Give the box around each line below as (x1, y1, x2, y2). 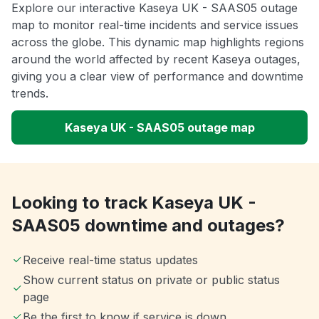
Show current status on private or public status (22, 273, 280, 288)
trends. (11, 86, 48, 101)
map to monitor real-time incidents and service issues (11, 18, 298, 33)
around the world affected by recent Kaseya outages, (11, 52, 300, 67)
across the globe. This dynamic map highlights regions (11, 35, 304, 50)
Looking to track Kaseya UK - (11, 192, 256, 214)
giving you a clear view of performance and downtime (11, 69, 303, 84)
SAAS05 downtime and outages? (11, 215, 285, 236)
